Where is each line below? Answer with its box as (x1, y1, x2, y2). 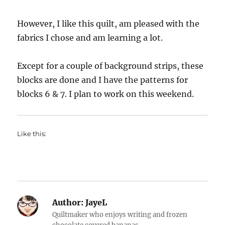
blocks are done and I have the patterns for (17, 75, 188, 85)
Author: (52, 197, 84, 207)
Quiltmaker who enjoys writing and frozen (52, 210, 188, 219)
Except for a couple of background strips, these (17, 61, 204, 71)
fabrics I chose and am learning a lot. (17, 33, 165, 43)
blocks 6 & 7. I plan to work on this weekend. (17, 89, 194, 99)
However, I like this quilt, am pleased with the (17, 19, 200, 29)
